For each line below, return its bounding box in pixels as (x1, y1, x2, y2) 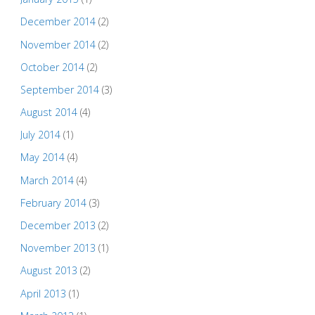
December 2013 (20, 219, 96, 233)
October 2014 (20, 60, 84, 74)
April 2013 (20, 286, 66, 300)
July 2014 (20, 128, 60, 142)
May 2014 (20, 150, 65, 165)
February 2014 (20, 195, 86, 210)
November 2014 (20, 37, 96, 51)
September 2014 (20, 82, 99, 96)
